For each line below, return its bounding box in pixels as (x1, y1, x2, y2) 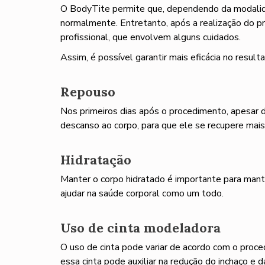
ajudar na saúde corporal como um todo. (60, 187, 224, 200)
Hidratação (60, 151, 131, 168)
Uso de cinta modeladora (60, 219, 221, 236)
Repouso (60, 83, 115, 100)
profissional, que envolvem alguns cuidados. (60, 31, 241, 44)
